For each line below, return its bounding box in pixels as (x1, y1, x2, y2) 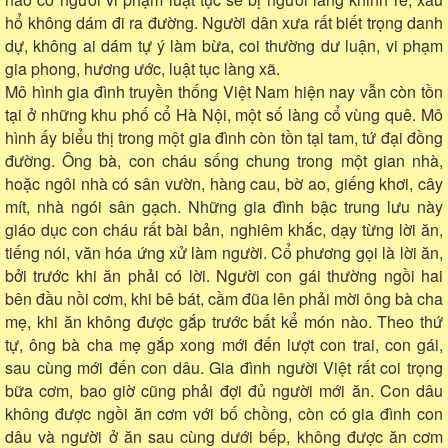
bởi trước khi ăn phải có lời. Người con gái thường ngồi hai (5, 263, 443, 287)
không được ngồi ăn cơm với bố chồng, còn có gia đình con (5, 401, 443, 425)
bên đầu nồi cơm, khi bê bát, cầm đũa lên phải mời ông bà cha (5, 286, 443, 310)
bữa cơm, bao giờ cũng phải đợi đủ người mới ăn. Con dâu (5, 378, 443, 402)
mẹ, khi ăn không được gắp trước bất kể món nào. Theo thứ (5, 309, 443, 333)
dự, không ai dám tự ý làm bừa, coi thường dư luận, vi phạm (5, 33, 443, 57)
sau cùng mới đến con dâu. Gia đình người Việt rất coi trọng (5, 355, 443, 379)
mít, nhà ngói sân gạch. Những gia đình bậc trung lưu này (5, 194, 443, 218)
